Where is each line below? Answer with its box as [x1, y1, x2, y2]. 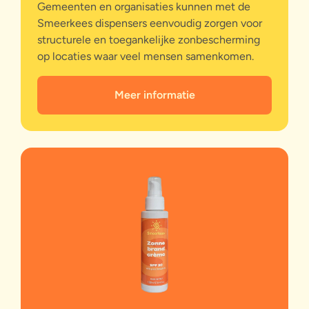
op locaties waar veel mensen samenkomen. [37, 49, 254, 63]
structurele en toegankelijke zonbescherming [37, 32, 260, 46]
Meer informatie [114, 88, 195, 101]
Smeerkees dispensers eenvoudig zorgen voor [37, 16, 262, 30]
